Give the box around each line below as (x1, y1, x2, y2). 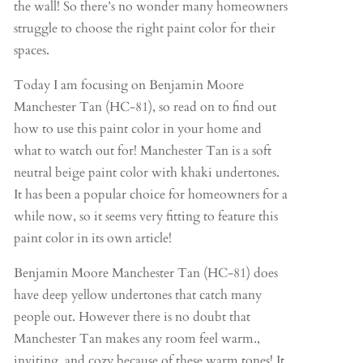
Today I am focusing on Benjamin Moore (13, 75, 244, 94)
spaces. (13, 41, 49, 59)
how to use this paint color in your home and (13, 119, 262, 138)
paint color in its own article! (13, 228, 172, 247)
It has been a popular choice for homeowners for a (13, 185, 288, 203)
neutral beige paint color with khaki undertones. (13, 163, 280, 181)
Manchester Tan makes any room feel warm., (13, 329, 260, 348)
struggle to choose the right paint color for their (13, 19, 275, 37)
